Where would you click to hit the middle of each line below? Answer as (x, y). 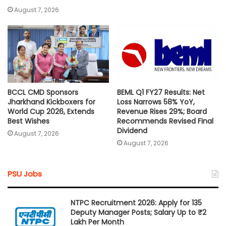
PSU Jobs (25, 174)
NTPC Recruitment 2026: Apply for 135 (136, 203)
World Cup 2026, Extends (51, 111)
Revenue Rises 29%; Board (162, 111)
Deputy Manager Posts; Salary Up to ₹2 (138, 212)
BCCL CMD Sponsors (43, 92)
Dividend (132, 130)
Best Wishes (29, 121)
